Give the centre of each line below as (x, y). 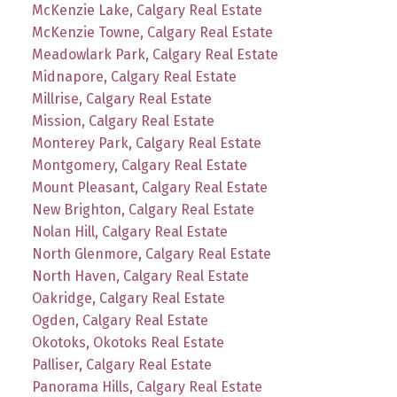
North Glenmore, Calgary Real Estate (151, 253)
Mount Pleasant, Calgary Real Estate (149, 187)
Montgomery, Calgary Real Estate (139, 165)
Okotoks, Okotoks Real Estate (128, 342)
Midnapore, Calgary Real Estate (134, 76)
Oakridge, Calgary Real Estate (128, 298)
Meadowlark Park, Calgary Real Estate (155, 54)
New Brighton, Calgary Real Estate (143, 209)
